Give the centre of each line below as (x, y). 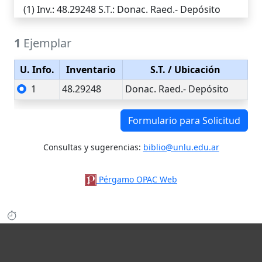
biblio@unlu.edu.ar (181, 147)
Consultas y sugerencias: (93, 147)
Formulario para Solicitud (184, 120)
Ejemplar (46, 43)
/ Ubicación (193, 70)
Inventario (91, 70)
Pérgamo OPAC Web (138, 179)
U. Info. (37, 70)
